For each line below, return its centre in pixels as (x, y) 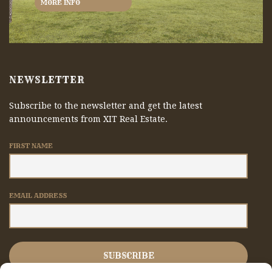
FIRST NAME (31, 145)
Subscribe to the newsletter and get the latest (106, 105)
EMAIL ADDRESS (38, 195)
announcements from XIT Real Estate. (88, 119)
